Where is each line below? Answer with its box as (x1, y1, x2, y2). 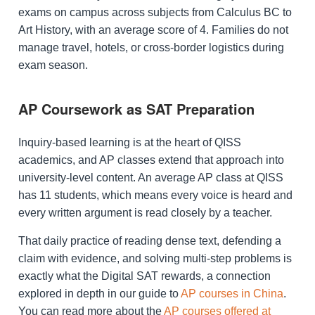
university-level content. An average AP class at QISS (18, 172, 283, 184)
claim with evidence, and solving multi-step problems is (18, 252, 292, 264)
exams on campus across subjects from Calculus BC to (18, 6, 292, 18)
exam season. (18, 58, 88, 71)
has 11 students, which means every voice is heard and (18, 189, 292, 202)
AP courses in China (181, 287, 283, 300)
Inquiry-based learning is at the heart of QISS (18, 136, 241, 149)
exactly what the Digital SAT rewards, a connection (18, 269, 271, 282)
